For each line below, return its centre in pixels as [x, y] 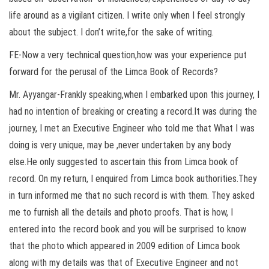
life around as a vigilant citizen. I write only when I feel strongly [127, 15]
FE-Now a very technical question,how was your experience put [128, 55]
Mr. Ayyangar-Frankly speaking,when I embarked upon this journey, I [134, 94]
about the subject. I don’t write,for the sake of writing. [111, 32]
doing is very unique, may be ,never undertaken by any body [120, 145]
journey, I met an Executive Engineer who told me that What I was [132, 128]
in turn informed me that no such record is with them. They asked [132, 195]
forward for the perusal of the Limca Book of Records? [113, 71]
